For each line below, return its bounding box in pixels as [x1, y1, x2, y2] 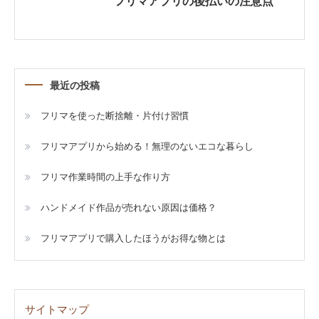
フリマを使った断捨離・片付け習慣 [41, 109, 189, 123]
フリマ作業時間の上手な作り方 [41, 170, 170, 184]
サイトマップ [25, 302, 89, 318]
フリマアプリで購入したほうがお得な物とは [41, 231, 226, 246]
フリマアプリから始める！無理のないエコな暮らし [41, 140, 253, 154]
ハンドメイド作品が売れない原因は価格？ [41, 201, 216, 215]
